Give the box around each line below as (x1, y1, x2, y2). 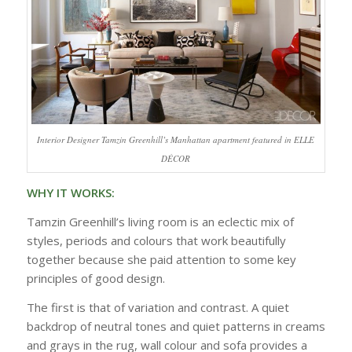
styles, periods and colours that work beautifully (26, 232, 286, 248)
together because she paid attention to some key (26, 251, 296, 267)
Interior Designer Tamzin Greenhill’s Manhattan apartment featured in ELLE (37, 134, 315, 146)
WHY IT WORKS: (26, 185, 115, 201)
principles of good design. (26, 269, 165, 286)
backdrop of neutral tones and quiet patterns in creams (26, 317, 325, 334)
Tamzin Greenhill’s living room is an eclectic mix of (26, 213, 294, 229)
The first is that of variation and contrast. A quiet (26, 299, 289, 315)
